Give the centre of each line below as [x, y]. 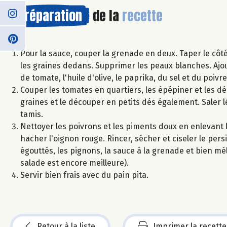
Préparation [50, 15]
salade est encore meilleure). [74, 163]
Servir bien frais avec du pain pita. [84, 175]
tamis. [32, 114]
